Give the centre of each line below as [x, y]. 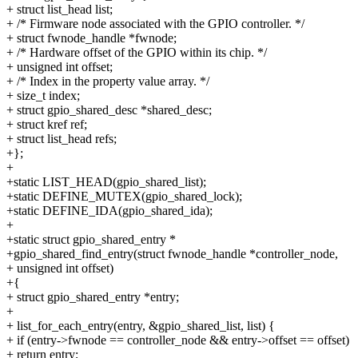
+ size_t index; [43, 95]
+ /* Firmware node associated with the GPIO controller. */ [155, 23]
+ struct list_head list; [60, 9]
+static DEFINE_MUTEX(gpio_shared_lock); [124, 196]
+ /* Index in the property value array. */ [108, 81]
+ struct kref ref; [47, 124]
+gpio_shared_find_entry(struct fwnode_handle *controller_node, [172, 253]
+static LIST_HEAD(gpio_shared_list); [106, 181]
